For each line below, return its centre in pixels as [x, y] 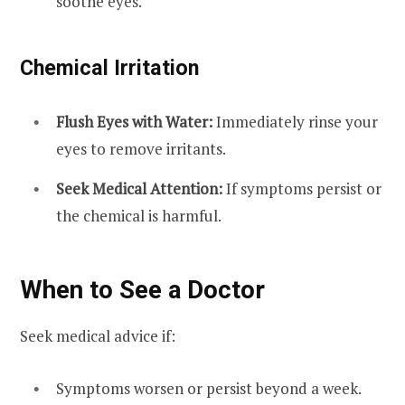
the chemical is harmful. [139, 215]
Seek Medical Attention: [139, 188]
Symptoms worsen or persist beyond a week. [209, 388]
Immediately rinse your [295, 122]
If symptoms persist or [302, 188]
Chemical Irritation [109, 68]
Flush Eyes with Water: [134, 122]
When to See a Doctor [142, 290]
